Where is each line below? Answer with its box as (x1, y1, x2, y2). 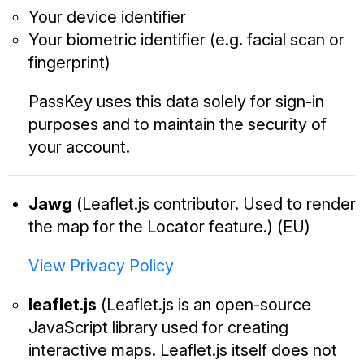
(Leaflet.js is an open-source (97, 295, 311, 315)
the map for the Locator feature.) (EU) (28, 217, 310, 237)
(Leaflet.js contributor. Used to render (72, 194, 356, 214)
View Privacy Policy (28, 256, 174, 276)
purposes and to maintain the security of (28, 115, 327, 135)
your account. (28, 137, 130, 158)
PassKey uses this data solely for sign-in (28, 92, 324, 112)
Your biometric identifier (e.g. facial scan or (28, 30, 344, 50)
